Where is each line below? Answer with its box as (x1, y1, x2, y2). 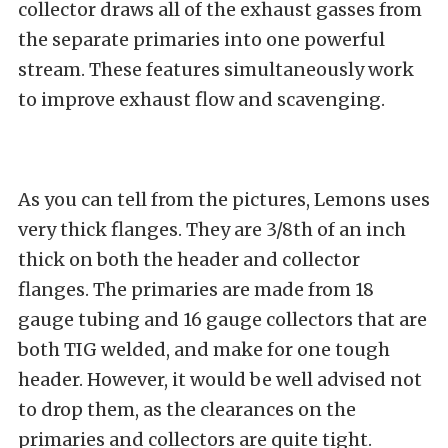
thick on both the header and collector (18, 247, 360, 271)
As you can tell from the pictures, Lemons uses (18, 187, 430, 211)
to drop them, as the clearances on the (18, 397, 356, 421)
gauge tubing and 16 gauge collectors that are (18, 307, 427, 331)
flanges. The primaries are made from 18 (18, 277, 374, 301)
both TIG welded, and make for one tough (18, 337, 390, 361)
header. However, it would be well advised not (18, 367, 422, 391)
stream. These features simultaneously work (18, 57, 414, 81)
